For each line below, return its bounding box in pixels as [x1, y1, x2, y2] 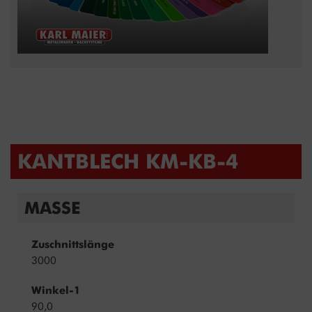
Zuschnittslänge [31, 238, 114, 251]
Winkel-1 [31, 284, 80, 297]
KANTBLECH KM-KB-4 [17, 149, 238, 174]
